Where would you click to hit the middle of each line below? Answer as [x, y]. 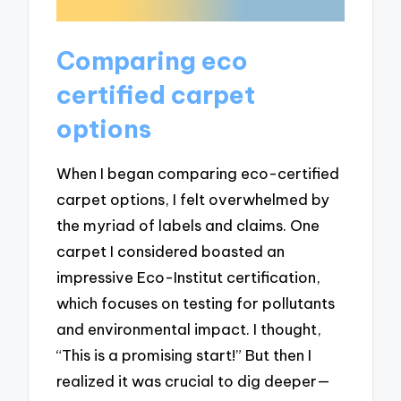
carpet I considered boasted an [171, 251]
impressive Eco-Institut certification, [189, 277]
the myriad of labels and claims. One [188, 225]
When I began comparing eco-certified [198, 173]
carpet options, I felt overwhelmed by [193, 199]
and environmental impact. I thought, [189, 328]
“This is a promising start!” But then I [184, 354]
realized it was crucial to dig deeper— [194, 380]
